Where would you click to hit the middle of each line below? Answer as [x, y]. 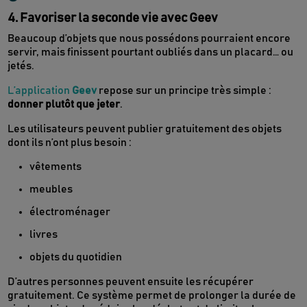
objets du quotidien [76, 257]
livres [44, 235]
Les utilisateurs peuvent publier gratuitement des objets [145, 129]
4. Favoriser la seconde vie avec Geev [113, 19]
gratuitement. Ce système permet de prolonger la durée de [152, 296]
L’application [40, 91]
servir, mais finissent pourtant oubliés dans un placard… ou [151, 52]
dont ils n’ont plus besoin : [70, 143]
